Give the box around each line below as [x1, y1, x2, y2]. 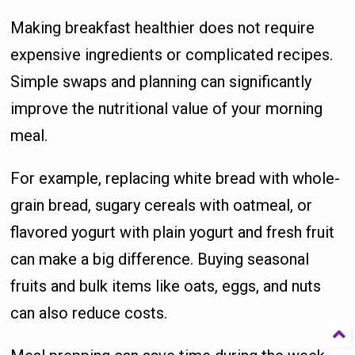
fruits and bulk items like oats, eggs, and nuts [10, 277, 322, 296]
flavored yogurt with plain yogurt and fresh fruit [10, 223, 335, 242]
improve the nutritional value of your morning [10, 99, 323, 119]
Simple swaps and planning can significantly [10, 72, 312, 92]
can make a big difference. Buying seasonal [10, 250, 310, 269]
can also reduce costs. [10, 303, 168, 323]
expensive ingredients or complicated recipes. [10, 45, 334, 65]
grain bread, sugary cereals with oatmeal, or [10, 196, 313, 216]
